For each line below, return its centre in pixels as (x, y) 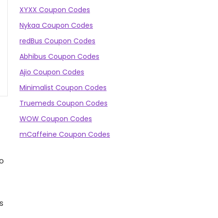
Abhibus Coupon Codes (59, 56)
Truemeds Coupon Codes (64, 103)
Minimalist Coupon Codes (63, 88)
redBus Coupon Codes (57, 41)
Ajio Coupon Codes (52, 72)
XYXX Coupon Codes (55, 10)
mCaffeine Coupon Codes (65, 134)
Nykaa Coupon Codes (56, 25)
